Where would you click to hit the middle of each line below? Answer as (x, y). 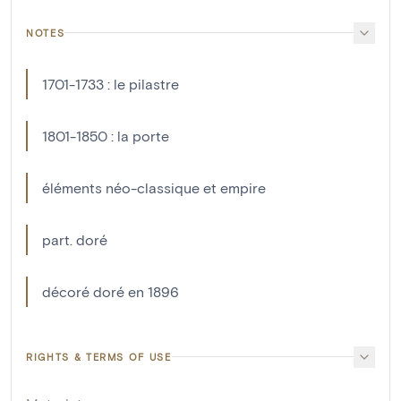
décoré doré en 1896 (111, 291)
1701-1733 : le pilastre (111, 83)
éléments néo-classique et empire (154, 187)
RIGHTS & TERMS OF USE (99, 356)
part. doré (75, 239)
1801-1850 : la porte (106, 135)
